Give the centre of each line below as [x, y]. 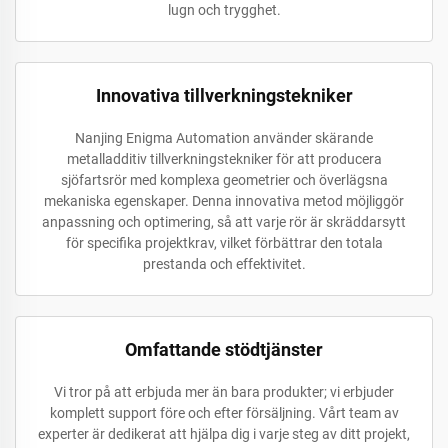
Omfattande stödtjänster [224, 350]
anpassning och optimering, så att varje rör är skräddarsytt [224, 222]
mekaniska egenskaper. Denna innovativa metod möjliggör [224, 201]
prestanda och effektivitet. [224, 264]
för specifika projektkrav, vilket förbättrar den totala [224, 243]
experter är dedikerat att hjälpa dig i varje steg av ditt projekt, [224, 434]
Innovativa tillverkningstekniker [224, 96]
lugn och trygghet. [224, 10]
